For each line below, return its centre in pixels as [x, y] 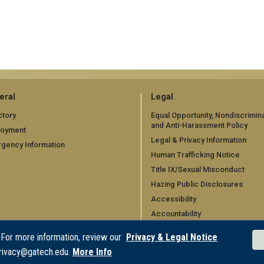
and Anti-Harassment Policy [199, 126]
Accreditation [175, 229]
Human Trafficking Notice [195, 155]
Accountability [176, 214]
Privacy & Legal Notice [172, 237]
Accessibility [174, 199]
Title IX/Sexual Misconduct [198, 170]
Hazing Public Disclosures [197, 184]
